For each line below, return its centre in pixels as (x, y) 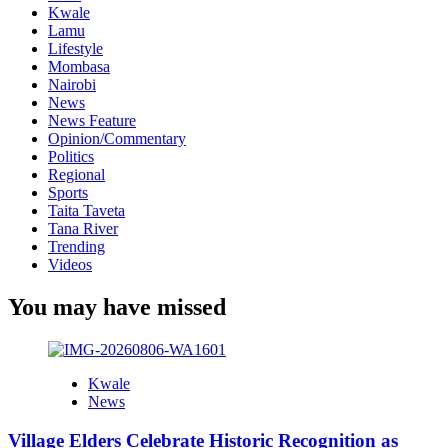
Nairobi (72, 85)
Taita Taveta (86, 211)
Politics (71, 157)
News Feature (92, 121)
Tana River (83, 229)
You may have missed (117, 307)
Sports (68, 193)
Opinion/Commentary (117, 139)
